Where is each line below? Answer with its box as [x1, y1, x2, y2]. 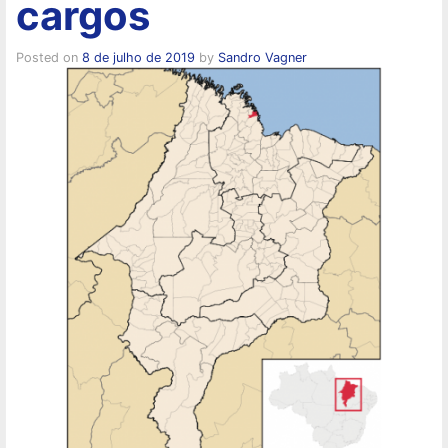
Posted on [16, 49, 82, 65]
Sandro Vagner [218, 49, 307, 65]
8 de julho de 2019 [82, 49, 195, 65]
